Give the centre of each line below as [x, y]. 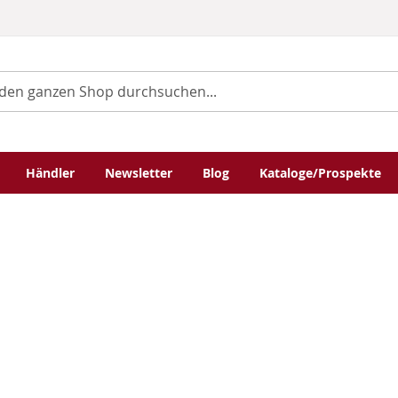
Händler [50, 172]
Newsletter [139, 172]
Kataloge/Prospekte [320, 172]
